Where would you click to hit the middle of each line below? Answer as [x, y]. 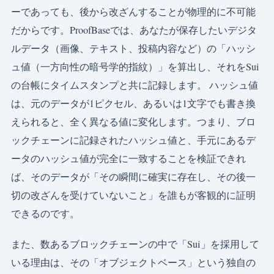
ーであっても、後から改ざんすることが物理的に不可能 [133, 12]
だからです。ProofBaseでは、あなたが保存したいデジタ [134, 30]
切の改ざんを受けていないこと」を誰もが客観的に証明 [133, 195]
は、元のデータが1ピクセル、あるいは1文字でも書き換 [133, 103]
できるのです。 [45, 213]
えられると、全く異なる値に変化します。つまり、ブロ [133, 122]
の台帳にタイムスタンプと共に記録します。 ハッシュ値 [135, 85]
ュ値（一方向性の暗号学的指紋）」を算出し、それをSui [135, 67]
